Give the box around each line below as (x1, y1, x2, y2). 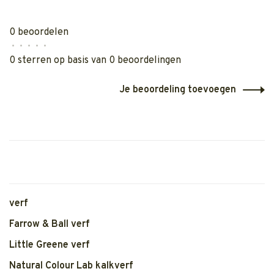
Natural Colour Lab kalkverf (9, 260, 133, 272)
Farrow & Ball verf (9, 218, 90, 231)
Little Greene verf (9, 239, 90, 251)
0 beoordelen (9, 26, 68, 39)
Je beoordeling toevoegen (119, 84, 236, 96)
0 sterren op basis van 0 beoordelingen (9, 54, 181, 67)
